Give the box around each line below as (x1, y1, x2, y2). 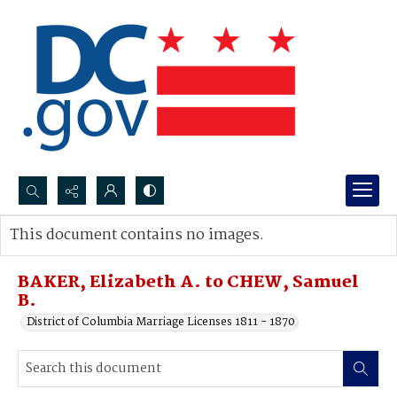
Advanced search (27, 244, 119, 262)
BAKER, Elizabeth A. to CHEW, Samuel (18, 269, 359, 296)
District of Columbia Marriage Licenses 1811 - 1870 (27, 313, 295, 331)
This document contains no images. (10, 223, 264, 247)
